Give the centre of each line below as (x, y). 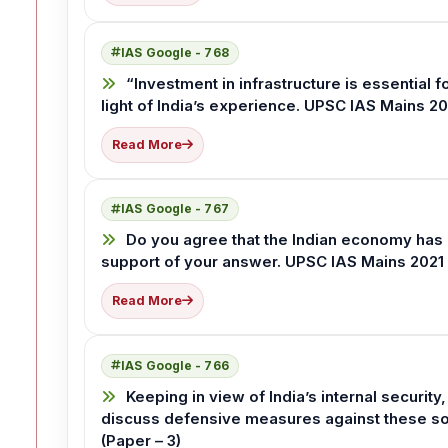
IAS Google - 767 (175, 209)
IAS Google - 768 (175, 52)
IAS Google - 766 (175, 365)
